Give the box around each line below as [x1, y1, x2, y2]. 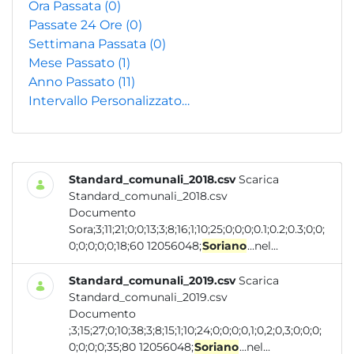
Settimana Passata [28, 36, 149, 51]
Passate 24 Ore [28, 17, 126, 32]
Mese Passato [28, 55, 118, 70]
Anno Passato [28, 74, 118, 89]
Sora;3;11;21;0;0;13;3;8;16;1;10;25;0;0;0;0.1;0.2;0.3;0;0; [69, 222, 325, 236]
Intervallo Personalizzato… [28, 93, 190, 108]
